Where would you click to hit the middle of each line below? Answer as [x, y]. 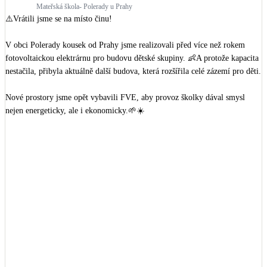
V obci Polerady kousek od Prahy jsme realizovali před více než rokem [125, 45]
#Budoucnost [77, 137]
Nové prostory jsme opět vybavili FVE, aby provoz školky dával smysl [125, 98]
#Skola [41, 137]
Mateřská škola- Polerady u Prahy [84, 7]
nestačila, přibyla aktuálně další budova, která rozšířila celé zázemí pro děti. [133, 72]
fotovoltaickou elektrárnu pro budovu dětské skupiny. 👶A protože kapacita [132, 58]
